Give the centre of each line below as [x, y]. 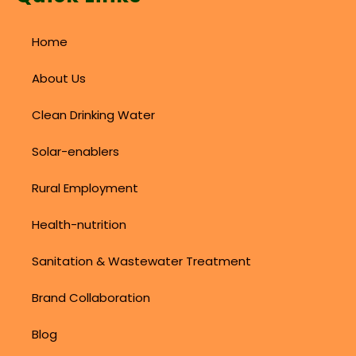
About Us [59, 78]
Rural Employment [85, 188]
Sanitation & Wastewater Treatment [141, 261]
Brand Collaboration [91, 297]
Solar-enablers [75, 151]
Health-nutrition [79, 224]
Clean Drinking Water [93, 114]
